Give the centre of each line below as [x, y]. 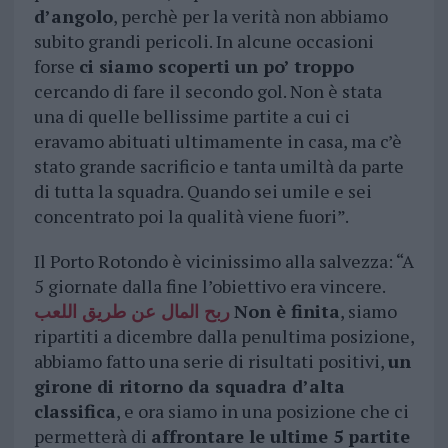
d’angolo [73, 16]
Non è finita [286, 311]
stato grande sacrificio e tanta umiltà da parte [218, 166]
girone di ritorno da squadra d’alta [189, 386]
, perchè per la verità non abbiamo [250, 16]
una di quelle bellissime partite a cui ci [191, 116]
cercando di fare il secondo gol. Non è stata [207, 91]
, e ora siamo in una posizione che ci [262, 411]
